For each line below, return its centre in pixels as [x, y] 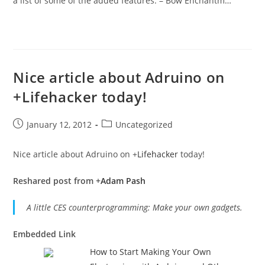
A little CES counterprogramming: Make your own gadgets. [135, 208]
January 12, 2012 [59, 125]
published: [34, 137]
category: [119, 137]
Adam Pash [123, 181]
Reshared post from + [57, 181]
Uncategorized [144, 125]
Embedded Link [45, 234]
